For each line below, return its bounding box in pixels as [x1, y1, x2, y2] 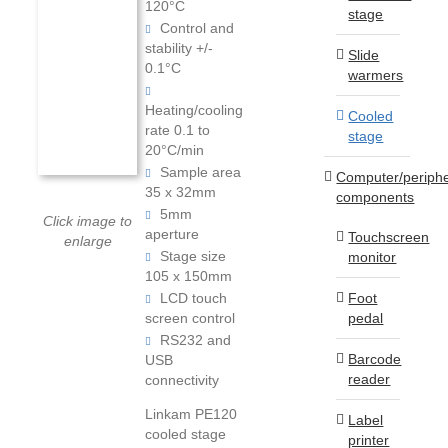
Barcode [348, 350, 402, 367]
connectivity [145, 371, 220, 388]
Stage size [156, 247, 227, 264]
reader [348, 370, 391, 387]
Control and [156, 19, 235, 36]
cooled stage [145, 425, 227, 442]
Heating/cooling [145, 101, 244, 118]
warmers [348, 66, 404, 83]
